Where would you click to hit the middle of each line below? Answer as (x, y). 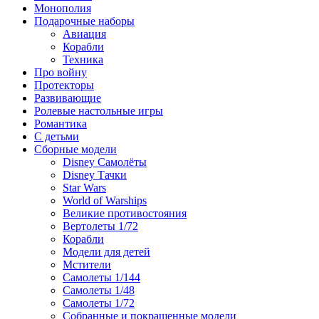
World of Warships (105, 201)
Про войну (61, 73)
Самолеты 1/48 (99, 291)
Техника (83, 60)
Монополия (63, 9)
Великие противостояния (125, 214)
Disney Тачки (95, 175)
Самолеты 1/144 (101, 278)
